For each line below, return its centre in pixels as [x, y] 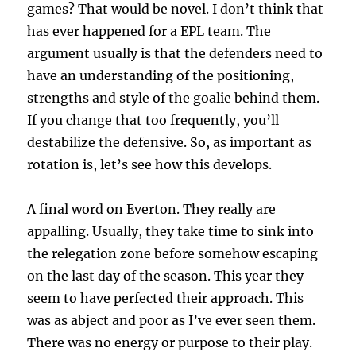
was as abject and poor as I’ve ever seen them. [172, 321]
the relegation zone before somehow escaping [173, 254]
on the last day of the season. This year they [166, 276]
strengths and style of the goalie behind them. [174, 98]
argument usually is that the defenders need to [175, 54]
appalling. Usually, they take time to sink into [171, 232]
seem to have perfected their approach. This [166, 298]
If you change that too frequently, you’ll [153, 120]
